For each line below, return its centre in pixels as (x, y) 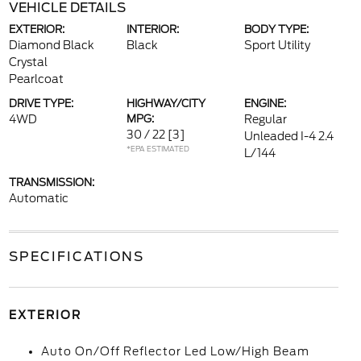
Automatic (38, 198)
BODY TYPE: (277, 29)
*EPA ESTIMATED (158, 149)
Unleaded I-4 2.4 (289, 136)
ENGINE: (266, 104)
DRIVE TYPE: (41, 104)
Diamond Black (51, 45)
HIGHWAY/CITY (166, 104)
